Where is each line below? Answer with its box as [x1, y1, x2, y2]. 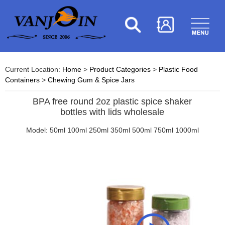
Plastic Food [159, 65, 198, 73]
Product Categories [89, 65, 151, 73]
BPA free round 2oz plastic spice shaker [33, 96, 192, 106]
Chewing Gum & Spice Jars [48, 76, 135, 84]
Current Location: [5, 65, 62, 73]
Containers [5, 76, 40, 84]
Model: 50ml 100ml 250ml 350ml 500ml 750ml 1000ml [26, 126, 199, 134]
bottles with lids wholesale [60, 107, 165, 117]
